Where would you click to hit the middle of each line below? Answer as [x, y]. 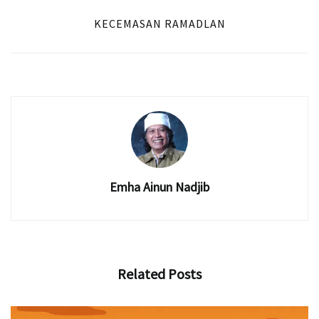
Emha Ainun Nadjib [159, 187]
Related [141, 274]
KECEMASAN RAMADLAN [159, 24]
